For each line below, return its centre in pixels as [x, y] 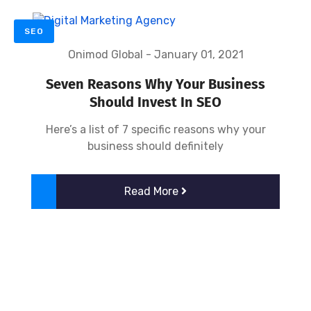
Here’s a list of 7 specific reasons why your [155, 130]
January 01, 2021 [199, 55]
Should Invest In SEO [155, 102]
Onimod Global [105, 55]
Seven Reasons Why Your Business [155, 84]
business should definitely [155, 146]
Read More [153, 192]
